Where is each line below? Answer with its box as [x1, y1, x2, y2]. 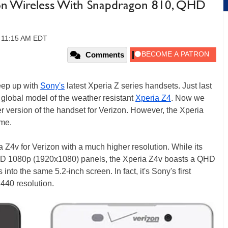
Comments [85, 50, 124, 59]
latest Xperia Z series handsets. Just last [65, 81, 212, 90]
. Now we [171, 94, 205, 102]
